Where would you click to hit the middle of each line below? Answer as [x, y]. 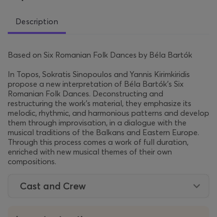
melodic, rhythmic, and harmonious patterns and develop [108, 113]
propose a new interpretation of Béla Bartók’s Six [96, 84]
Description [37, 22]
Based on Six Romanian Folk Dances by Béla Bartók [101, 55]
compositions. [33, 162]
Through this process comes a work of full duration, [98, 142]
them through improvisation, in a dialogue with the [97, 123]
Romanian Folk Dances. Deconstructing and [85, 94]
